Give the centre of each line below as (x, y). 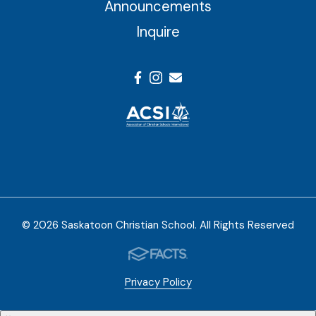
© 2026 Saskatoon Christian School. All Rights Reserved (158, 225)
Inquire (158, 31)
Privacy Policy (158, 282)
